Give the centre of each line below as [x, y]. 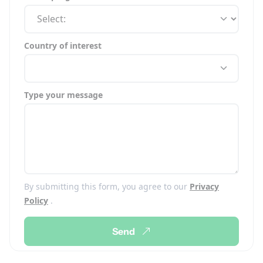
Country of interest [63, 45]
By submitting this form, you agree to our [107, 186]
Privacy [204, 186]
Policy [36, 200]
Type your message [63, 95]
